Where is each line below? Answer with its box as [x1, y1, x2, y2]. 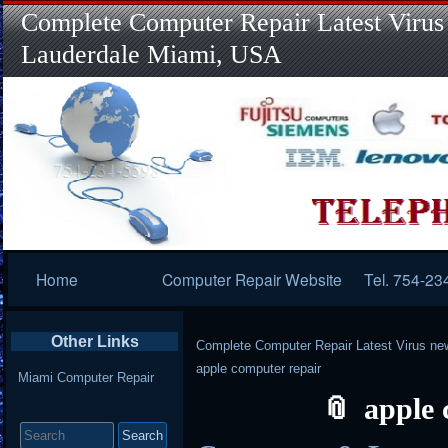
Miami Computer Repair [17, 369, 154, 385]
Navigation [7, 279, 109, 303]
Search [19, 409, 61, 425]
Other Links [50, 333, 139, 350]
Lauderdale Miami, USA [21, 39, 283, 69]
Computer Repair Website [162, 268, 343, 290]
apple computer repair [196, 361, 322, 376]
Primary [7, 253, 85, 277]
